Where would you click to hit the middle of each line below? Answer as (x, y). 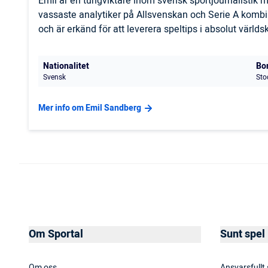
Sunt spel (243, 234)
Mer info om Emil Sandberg (90, 108)
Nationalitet (66, 66)
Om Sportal (56, 234)
